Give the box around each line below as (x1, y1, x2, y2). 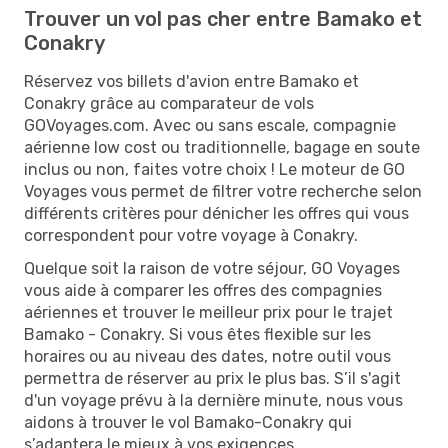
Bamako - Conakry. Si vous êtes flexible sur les (24, 324, 371, 344)
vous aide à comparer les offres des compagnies (24, 280, 382, 300)
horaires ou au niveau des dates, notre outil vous (24, 346, 391, 366)
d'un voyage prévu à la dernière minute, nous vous (24, 390, 403, 410)
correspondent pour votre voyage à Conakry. (24, 225, 358, 245)
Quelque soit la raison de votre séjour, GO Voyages (24, 258, 400, 278)
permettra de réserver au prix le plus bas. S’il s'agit (24, 368, 401, 388)
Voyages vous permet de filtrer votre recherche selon (24, 181, 422, 201)
